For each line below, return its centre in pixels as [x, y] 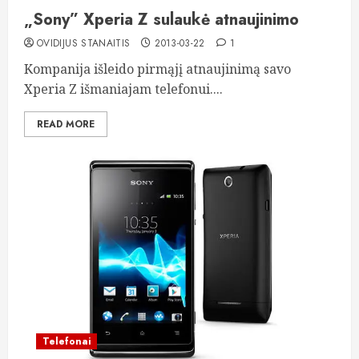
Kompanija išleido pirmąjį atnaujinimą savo [157, 69]
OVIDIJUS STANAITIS [84, 43]
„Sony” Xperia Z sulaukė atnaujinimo [161, 20]
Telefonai [67, 341]
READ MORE [66, 124]
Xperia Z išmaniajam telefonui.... [123, 89]
